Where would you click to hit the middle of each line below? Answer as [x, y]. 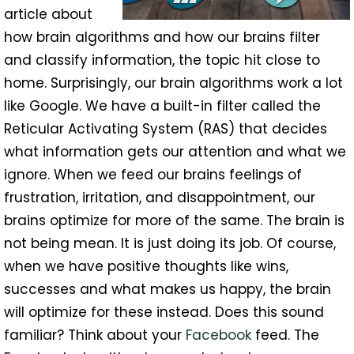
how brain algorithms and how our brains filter [162, 37]
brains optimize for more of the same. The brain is [174, 220]
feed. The [285, 335]
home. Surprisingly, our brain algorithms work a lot [173, 83]
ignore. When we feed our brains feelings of [153, 175]
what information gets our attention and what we [175, 152]
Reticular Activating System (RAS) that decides [166, 129]
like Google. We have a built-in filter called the [162, 106]
